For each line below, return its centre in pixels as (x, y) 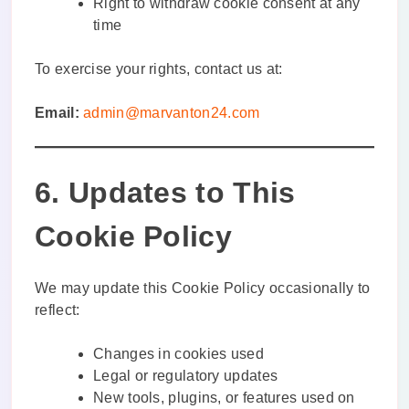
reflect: (58, 310)
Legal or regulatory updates (186, 376)
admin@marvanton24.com (172, 113)
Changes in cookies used (178, 354)
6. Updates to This (165, 193)
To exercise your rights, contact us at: (159, 69)
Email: (57, 113)
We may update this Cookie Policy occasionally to (203, 288)
